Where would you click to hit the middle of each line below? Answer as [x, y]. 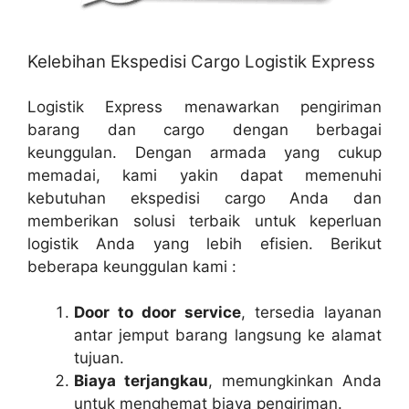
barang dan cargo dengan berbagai [204, 129]
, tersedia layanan [311, 312]
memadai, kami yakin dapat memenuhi [204, 175]
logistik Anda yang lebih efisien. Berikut [204, 243]
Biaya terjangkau [141, 381]
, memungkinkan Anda [295, 381]
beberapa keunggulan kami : [132, 266]
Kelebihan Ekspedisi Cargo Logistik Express [201, 61]
